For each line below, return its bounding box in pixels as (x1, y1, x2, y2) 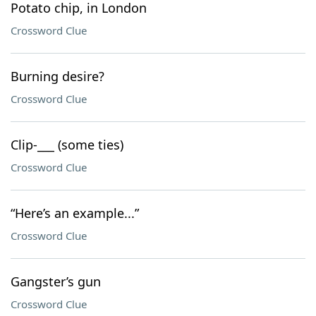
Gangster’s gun (11, 273, 101, 290)
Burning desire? (11, 68, 104, 85)
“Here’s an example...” (11, 205, 139, 221)
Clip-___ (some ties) (11, 136, 123, 153)
